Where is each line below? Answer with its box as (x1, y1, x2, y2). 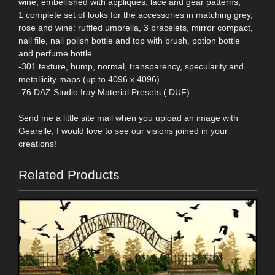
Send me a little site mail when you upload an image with (18, 112, 238, 123)
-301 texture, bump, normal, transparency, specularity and (18, 61, 244, 71)
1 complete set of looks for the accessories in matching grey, (18, 9, 253, 20)
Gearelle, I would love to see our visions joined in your (18, 125, 228, 136)
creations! (18, 138, 56, 149)
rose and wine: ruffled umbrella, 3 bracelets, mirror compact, (18, 22, 253, 33)
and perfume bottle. (18, 48, 95, 58)
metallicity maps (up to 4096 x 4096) (18, 74, 160, 84)
